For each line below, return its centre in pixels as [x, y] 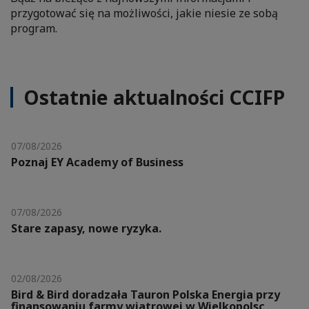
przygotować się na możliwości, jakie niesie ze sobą [144, 13]
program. [34, 28]
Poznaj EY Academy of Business [97, 162]
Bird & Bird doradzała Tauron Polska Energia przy [146, 294]
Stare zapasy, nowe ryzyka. [86, 228]
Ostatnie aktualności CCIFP [154, 97]
